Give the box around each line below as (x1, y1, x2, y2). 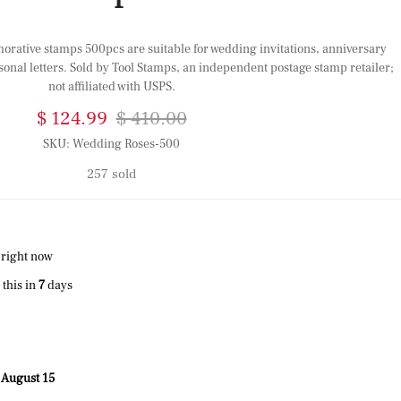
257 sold (87, 166, 136, 183)
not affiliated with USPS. (47, 79, 175, 95)
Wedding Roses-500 (73, 136, 180, 152)
